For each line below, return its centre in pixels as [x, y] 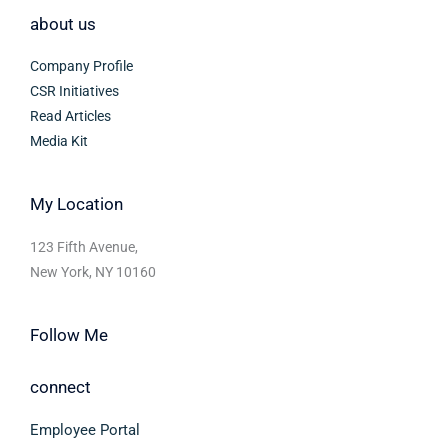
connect [60, 387]
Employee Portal [85, 429]
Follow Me [69, 335]
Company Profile [81, 66]
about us [63, 23]
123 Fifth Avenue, [84, 246]
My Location [76, 204]
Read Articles [70, 116]
